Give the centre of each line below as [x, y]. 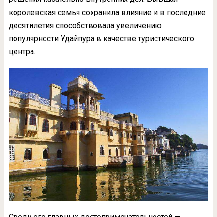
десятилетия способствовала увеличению [85, 26]
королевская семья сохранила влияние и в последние [107, 13]
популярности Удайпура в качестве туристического [101, 39]
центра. [22, 52]
